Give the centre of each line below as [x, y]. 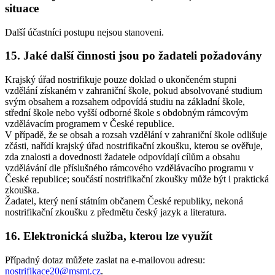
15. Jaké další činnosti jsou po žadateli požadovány [134, 56]
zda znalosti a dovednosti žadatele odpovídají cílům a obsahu [122, 157]
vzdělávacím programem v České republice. [90, 124]
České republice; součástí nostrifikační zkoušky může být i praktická [137, 179]
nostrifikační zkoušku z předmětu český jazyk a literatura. [116, 212]
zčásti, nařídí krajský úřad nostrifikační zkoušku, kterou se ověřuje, [134, 146]
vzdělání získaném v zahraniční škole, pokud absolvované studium [134, 91]
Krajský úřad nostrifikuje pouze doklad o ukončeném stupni [121, 80]
